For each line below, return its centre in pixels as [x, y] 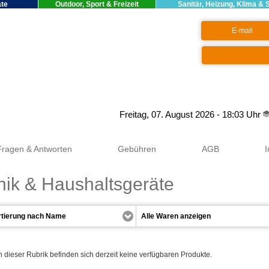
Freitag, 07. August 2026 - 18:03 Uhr [191, 115]
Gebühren [137, 149]
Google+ [103, 115]
